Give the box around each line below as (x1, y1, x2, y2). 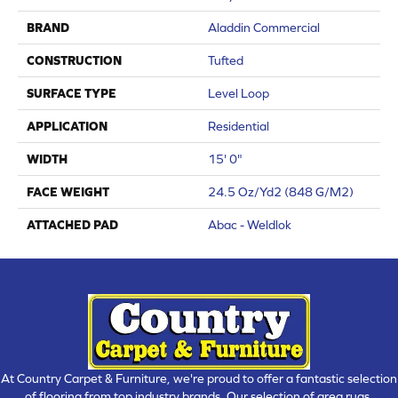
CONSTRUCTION (27, 52, 122, 68)
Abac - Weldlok (208, 217, 291, 232)
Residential (208, 118, 269, 133)
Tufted (208, 52, 243, 68)
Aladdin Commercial (208, 20, 320, 35)
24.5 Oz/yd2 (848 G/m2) (208, 184, 354, 199)
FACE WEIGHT (27, 184, 109, 199)
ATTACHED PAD (27, 217, 118, 232)
